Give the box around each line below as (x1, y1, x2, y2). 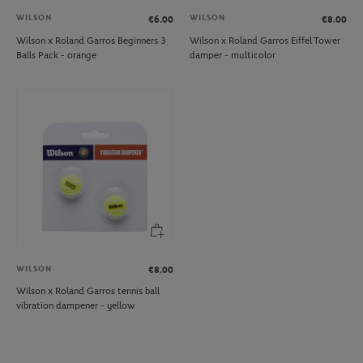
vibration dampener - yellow (16, 300, 135, 312)
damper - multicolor (190, 49, 275, 61)
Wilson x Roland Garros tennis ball (16, 285, 160, 297)
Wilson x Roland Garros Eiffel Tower (190, 34, 340, 46)
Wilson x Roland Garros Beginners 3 (16, 34, 166, 46)
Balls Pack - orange (16, 49, 96, 61)
